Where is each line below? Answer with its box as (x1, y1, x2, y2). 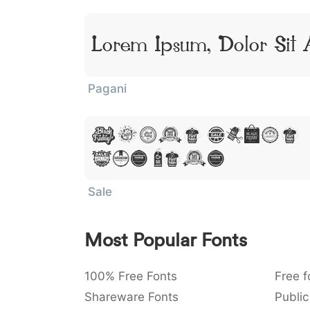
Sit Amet (91, 147, 225, 172)
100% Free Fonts (84, 269, 177, 283)
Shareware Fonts (84, 290, 179, 304)
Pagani (88, 82, 127, 95)
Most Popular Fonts (84, 228, 247, 251)
